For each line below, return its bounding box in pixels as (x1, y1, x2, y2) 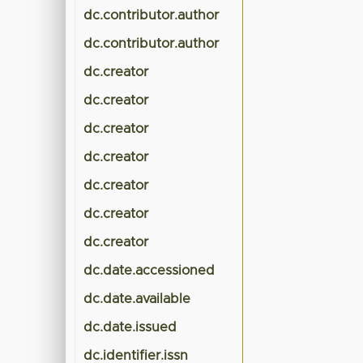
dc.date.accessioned (83, 264, 216, 278)
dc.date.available (83, 293, 191, 306)
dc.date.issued (83, 321, 177, 335)
